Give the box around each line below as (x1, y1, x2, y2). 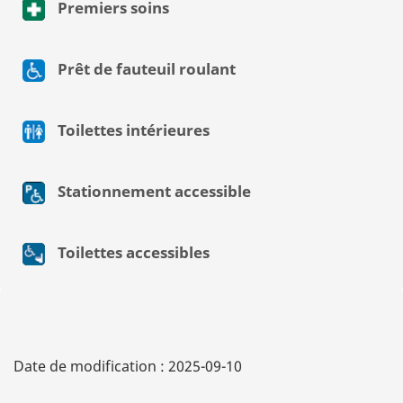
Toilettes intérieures (54, 120, 210, 141)
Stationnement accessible (54, 181, 251, 202)
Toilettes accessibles (54, 242, 210, 264)
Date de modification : (13, 356, 168, 377)
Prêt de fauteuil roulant (54, 58, 236, 80)
